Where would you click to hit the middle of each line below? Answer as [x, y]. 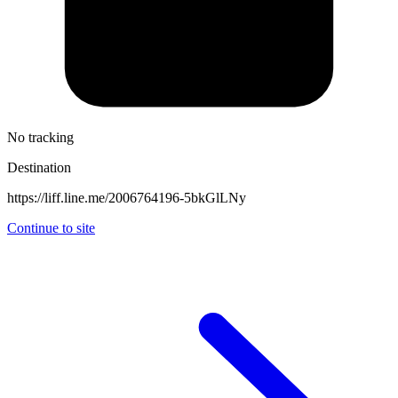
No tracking [40, 137]
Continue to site [51, 227]
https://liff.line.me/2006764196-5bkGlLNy [127, 197]
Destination [39, 167]
